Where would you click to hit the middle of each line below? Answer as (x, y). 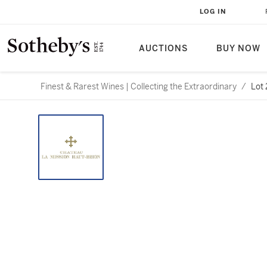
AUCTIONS (163, 49)
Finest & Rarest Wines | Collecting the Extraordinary (139, 86)
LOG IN (213, 12)
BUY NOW (238, 49)
